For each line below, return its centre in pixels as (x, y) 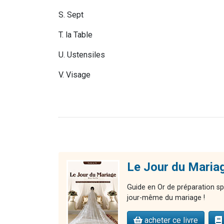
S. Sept (71, 15)
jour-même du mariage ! (166, 198)
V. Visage (74, 75)
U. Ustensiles (82, 55)
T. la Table (75, 35)
